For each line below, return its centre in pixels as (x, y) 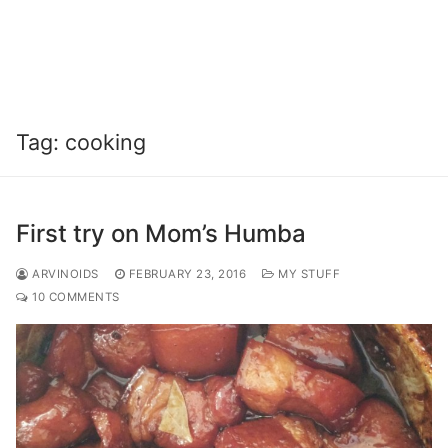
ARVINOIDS (63, 273)
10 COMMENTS (74, 296)
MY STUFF (307, 273)
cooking (105, 142)
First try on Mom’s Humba (161, 233)
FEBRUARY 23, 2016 (187, 273)
